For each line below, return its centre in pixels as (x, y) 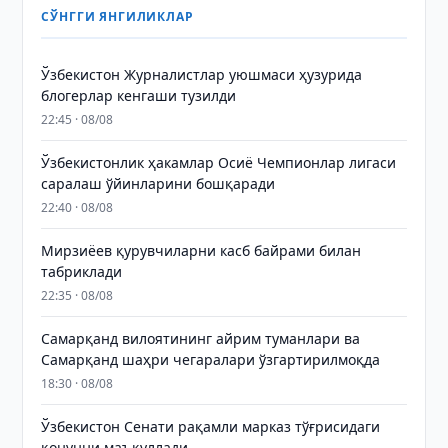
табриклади (82, 271)
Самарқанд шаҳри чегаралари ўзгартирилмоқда (211, 359)
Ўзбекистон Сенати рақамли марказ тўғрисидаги (211, 426)
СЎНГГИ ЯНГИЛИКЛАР (117, 16)
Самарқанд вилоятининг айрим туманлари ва (201, 338)
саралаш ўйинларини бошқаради (158, 183)
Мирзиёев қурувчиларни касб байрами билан (201, 250)
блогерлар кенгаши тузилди (139, 95)
